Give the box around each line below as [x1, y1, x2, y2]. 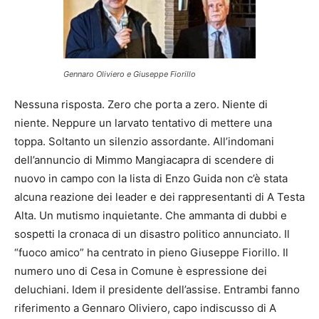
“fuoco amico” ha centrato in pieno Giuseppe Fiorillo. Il [14, 245, 288, 259]
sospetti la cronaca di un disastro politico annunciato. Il [14, 226, 290, 241]
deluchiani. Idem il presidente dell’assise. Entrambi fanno [14, 282, 300, 296]
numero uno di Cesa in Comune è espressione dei [14, 263, 267, 278]
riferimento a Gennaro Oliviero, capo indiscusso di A [14, 300, 276, 315]
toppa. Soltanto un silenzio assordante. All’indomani [14, 134, 274, 148]
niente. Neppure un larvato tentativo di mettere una [14, 115, 272, 130]
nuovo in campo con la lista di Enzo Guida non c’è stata [14, 171, 288, 185]
